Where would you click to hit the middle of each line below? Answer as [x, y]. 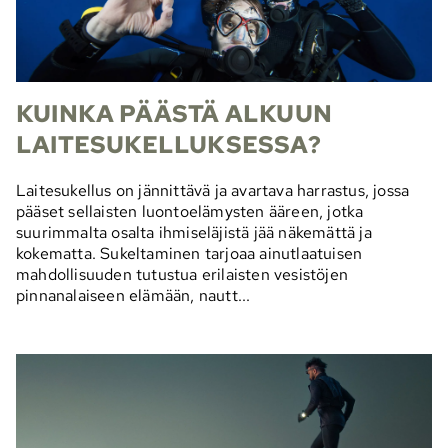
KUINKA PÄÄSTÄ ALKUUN [174, 113]
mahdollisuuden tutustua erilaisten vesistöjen [182, 274]
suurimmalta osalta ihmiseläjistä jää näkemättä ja [194, 232]
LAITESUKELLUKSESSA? [168, 144]
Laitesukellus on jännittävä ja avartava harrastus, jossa [213, 190]
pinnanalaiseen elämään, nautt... [133, 295]
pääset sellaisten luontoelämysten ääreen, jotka [190, 211]
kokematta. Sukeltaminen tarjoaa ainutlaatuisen [189, 253]
